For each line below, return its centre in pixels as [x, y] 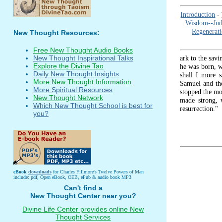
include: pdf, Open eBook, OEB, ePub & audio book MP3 [72, 177]
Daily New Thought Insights [76, 74]
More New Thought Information [82, 82]
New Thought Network [68, 98]
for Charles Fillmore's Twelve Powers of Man [97, 171]
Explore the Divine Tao [68, 66]
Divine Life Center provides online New [83, 209]
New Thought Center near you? [83, 195]
